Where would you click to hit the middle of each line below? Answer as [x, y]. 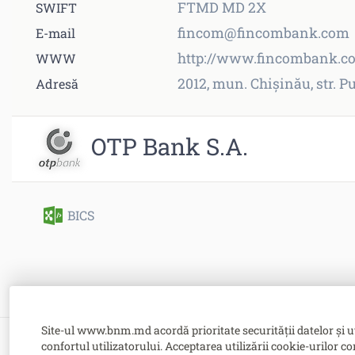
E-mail [55, 32]
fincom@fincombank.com [263, 32]
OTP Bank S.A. [170, 146]
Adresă [57, 83]
